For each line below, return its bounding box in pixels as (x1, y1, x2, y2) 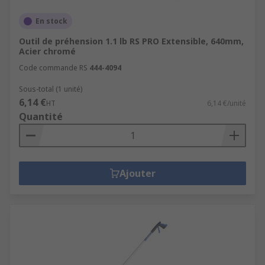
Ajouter (119, 167, 156, 180)
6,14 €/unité (207, 98, 246, 108)
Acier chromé (19, 46, 76, 57)
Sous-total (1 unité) (19, 84, 82, 94)
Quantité (19, 110, 63, 123)
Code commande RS (19, 63, 88, 73)
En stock (35, 16, 67, 26)
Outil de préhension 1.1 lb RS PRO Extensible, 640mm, (19, 35, 244, 47)
